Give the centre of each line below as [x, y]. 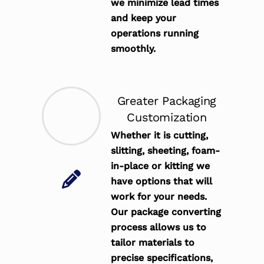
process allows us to [159, 227]
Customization [167, 118]
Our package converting [166, 212]
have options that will [162, 181]
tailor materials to [153, 243]
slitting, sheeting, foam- [166, 151]
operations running [155, 34]
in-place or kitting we [161, 166]
